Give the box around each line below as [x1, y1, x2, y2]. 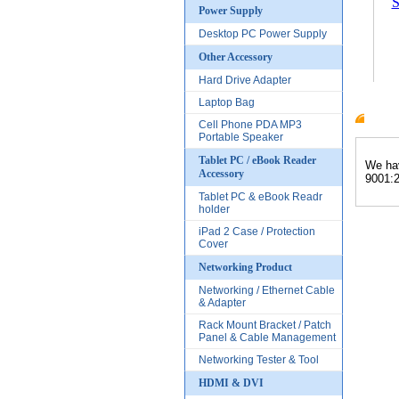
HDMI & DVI [198, 377, 264, 389]
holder [198, 203, 230, 216]
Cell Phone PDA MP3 [198, 118, 302, 131]
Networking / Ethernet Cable [198, 284, 335, 297]
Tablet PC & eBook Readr [198, 191, 322, 203]
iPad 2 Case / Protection [198, 225, 315, 238]
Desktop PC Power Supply [198, 28, 327, 40]
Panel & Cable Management [198, 331, 336, 344]
